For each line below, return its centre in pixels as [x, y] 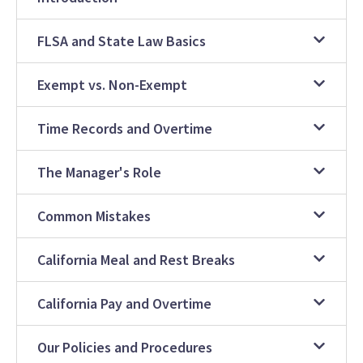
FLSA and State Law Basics [122, 41]
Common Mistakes [94, 216]
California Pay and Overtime [124, 304]
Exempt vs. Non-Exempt [112, 85]
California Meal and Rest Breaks [136, 260]
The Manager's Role [99, 173]
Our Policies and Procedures [125, 348]
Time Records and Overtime [125, 129]
